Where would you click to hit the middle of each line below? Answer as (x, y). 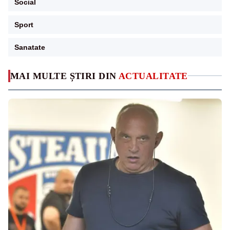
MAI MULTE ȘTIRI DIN (64, 76)
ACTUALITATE (153, 76)
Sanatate (30, 47)
